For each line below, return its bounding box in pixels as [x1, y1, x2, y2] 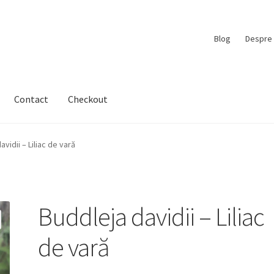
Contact [14, 93, 49, 106]
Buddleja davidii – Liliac [38, 200, 265, 232]
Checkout [68, 93, 108, 106]
